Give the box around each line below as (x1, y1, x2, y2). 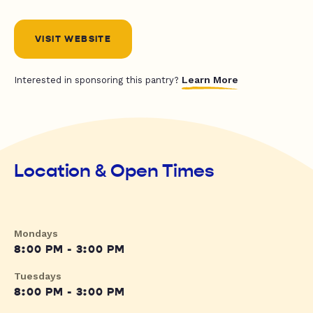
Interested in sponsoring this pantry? (14, 75, 182, 86)
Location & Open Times (14, 160, 214, 182)
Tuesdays (14, 270, 61, 282)
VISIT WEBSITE (35, 34, 112, 45)
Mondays (14, 228, 58, 240)
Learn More (182, 74, 238, 86)
